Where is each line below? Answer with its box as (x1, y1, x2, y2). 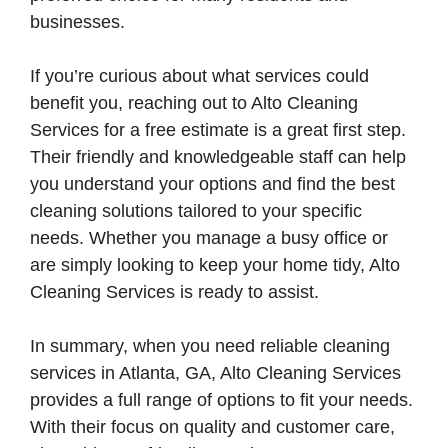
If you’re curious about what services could (30, 66, 369, 86)
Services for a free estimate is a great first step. (30, 120, 406, 140)
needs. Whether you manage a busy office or (30, 228, 388, 248)
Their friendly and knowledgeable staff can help (30, 147, 406, 167)
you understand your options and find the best (30, 174, 395, 194)
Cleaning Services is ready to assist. (30, 282, 319, 302)
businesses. (30, 12, 125, 32)
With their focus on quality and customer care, (30, 417, 395, 437)
